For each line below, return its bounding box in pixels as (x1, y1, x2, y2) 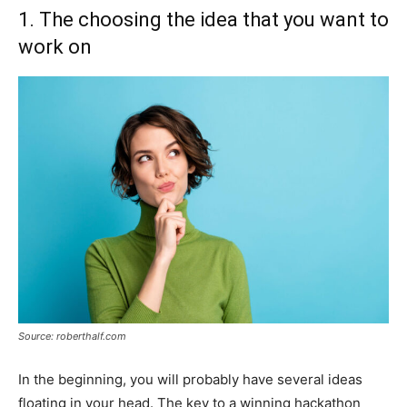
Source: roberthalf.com (18, 330, 126, 342)
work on (18, 35, 92, 58)
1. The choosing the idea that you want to (18, 8, 389, 31)
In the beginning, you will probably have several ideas (18, 371, 362, 388)
